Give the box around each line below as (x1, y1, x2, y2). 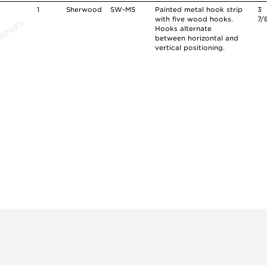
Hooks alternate (155, 24, 212, 33)
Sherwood (66, 5, 102, 14)
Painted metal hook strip (155, 5, 243, 14)
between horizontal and (155, 34, 239, 43)
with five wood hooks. (155, 15, 234, 24)
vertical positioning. (155, 44, 225, 52)
